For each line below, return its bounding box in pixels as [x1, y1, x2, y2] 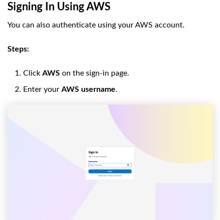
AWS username [61, 85, 115, 93]
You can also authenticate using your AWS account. [7, 21, 185, 29]
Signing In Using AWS [7, 1, 110, 12]
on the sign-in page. [60, 69, 129, 77]
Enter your [23, 85, 61, 93]
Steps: [7, 45, 29, 53]
